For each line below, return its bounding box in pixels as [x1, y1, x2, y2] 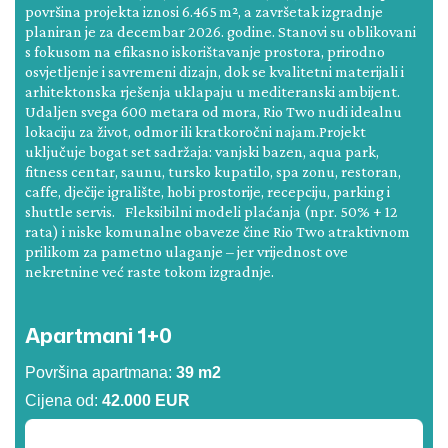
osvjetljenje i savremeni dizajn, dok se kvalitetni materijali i [25, 62, 404, 80]
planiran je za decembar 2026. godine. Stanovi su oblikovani [25, 22, 416, 40]
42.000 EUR [102, 391, 190, 409]
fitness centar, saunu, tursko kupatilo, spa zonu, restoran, [25, 162, 401, 180]
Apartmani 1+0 [25, 319, 172, 350]
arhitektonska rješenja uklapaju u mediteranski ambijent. [25, 82, 400, 100]
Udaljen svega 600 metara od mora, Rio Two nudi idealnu [25, 102, 402, 120]
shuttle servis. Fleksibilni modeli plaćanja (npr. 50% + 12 [25, 202, 398, 220]
